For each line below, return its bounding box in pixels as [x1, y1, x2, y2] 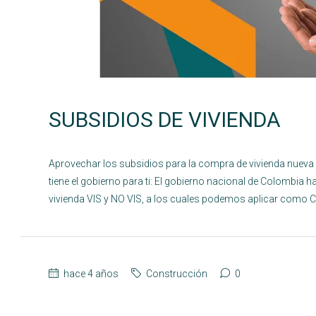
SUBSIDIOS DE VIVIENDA [49, 107, 281, 132]
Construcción [146, 268, 207, 279]
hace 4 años [61, 268, 119, 279]
